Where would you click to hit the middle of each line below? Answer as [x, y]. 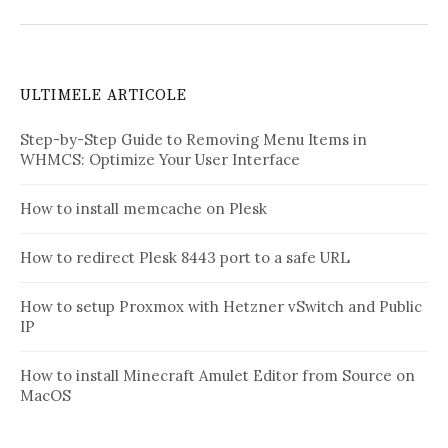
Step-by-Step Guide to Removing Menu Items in [193, 139]
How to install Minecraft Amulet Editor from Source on [217, 375]
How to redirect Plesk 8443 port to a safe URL [185, 257]
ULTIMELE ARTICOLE [104, 95]
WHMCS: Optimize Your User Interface [160, 159]
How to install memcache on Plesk [143, 208]
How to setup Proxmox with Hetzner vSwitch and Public [221, 306]
